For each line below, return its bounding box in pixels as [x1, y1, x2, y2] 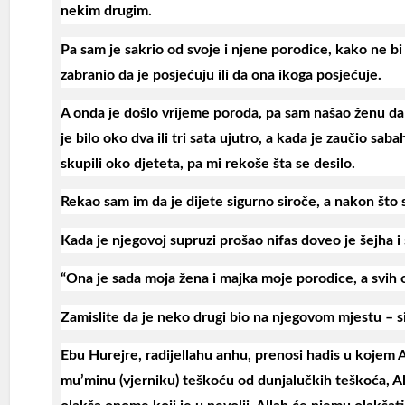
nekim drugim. [60, 4, 152, 19]
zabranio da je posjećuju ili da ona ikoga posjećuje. [60, 67, 381, 82]
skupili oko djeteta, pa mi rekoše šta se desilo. [60, 156, 355, 172]
